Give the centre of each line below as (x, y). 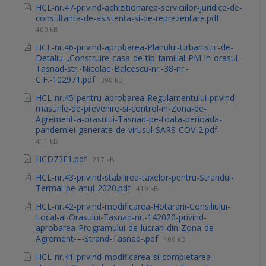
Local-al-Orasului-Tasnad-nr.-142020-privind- (121, 217)
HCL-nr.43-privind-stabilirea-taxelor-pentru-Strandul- (135, 178)
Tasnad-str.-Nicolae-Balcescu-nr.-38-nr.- (112, 69)
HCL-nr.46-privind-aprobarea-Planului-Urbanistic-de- (134, 47)
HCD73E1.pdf (62, 159)
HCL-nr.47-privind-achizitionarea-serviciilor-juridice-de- (139, 8)
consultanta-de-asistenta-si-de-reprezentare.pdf (127, 18)
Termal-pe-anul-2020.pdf (84, 188)
